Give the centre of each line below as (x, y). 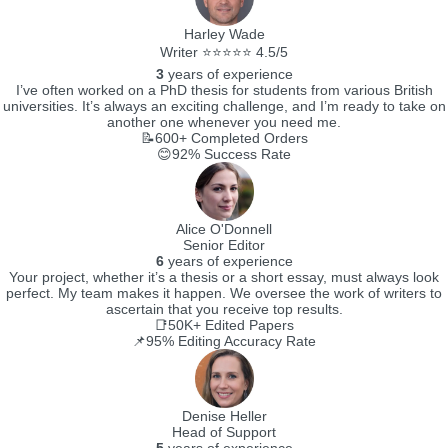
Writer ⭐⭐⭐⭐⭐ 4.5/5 (224, 52)
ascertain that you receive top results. (224, 309)
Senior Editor (224, 245)
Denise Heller (224, 416)
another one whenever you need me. (224, 122)
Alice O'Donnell (224, 229)
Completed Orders (247, 138)
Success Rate (245, 154)
